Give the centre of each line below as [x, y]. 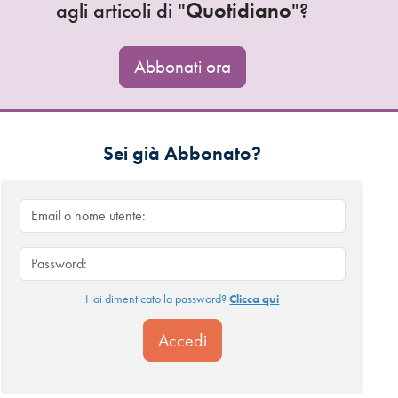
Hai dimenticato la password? [158, 299]
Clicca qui [255, 299]
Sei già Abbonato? [183, 154]
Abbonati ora [182, 67]
